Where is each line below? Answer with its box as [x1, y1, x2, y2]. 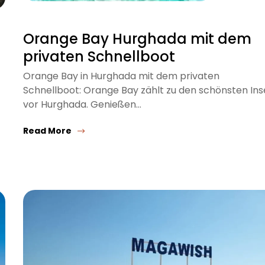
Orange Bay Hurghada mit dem [23, 28, 251, 49]
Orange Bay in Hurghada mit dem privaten [23, 69, 219, 83]
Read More [23, 124, 72, 137]
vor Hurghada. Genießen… [23, 97, 141, 111]
